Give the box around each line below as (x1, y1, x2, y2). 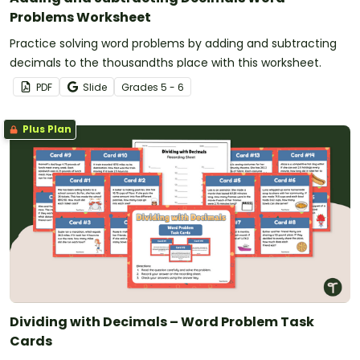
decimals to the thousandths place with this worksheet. (10, 54, 321, 71)
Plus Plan (20, 121, 72, 136)
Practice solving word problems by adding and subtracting (10, 35, 337, 51)
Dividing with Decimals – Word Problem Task (10, 313, 314, 332)
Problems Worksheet (10, 7, 151, 27)
